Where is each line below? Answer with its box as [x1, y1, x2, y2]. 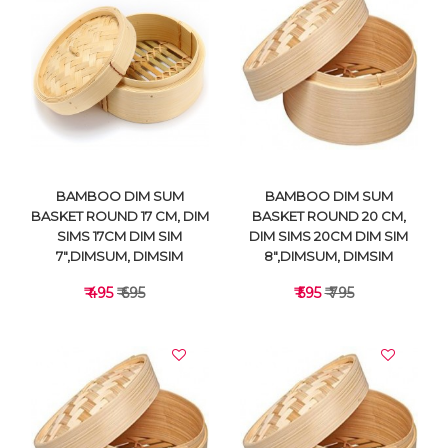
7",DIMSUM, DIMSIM [56, 248, 183, 264]
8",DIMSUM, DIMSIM [264, 248, 393, 264]
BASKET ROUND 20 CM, [251, 208, 406, 224]
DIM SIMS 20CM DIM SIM [249, 228, 408, 244]
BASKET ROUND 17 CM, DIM [30, 208, 209, 224]
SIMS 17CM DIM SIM [57, 228, 182, 244]
